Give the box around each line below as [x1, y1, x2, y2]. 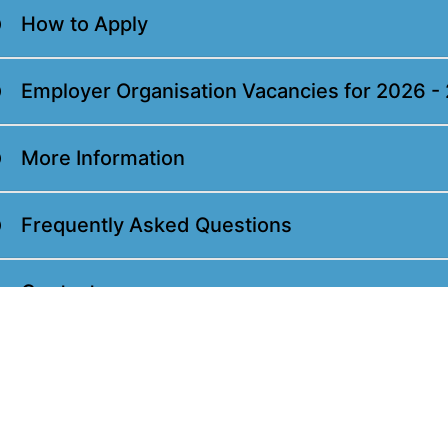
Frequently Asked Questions [21, 212, 292, 237]
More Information [21, 145, 185, 170]
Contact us [21, 279, 124, 304]
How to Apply [21, 11, 148, 36]
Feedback [21, 346, 115, 371]
